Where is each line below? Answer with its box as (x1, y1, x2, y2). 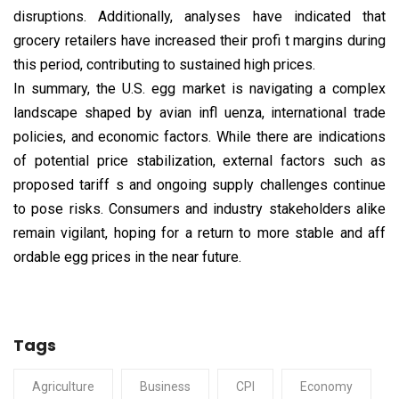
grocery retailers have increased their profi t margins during (13, 32, 386, 50)
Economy (300, 379, 353, 395)
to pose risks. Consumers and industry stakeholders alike (13, 200, 386, 218)
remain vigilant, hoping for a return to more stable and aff (13, 224, 386, 242)
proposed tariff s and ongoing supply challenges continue (13, 176, 386, 194)
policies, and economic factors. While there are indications (13, 128, 386, 146)
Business (140, 379, 191, 395)
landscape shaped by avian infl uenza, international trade (13, 104, 386, 122)
